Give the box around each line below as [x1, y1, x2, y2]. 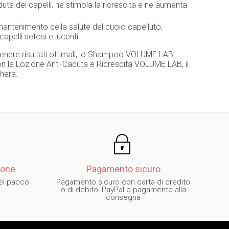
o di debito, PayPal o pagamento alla [60, 185, 186, 194]
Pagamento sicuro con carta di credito [56, 177, 190, 187]
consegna [106, 193, 141, 202]
